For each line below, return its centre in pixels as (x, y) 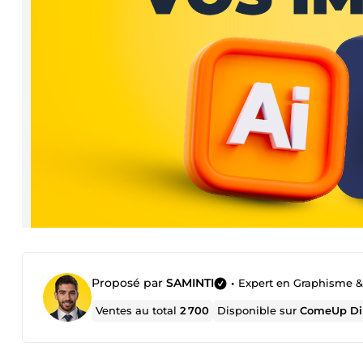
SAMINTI (190, 283)
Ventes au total (138, 310)
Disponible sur (259, 310)
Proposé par (129, 283)
